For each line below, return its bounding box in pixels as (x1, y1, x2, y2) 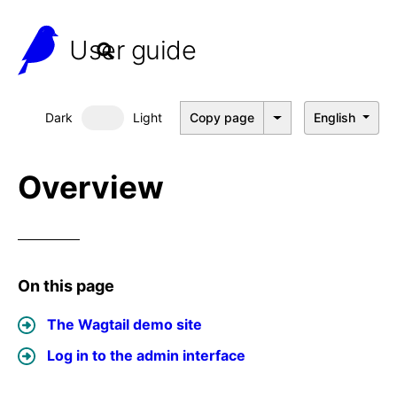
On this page (18, 276, 114, 295)
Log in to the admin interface (47, 346, 245, 364)
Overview (18, 168, 164, 206)
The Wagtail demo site (47, 315, 202, 333)
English (314, 110, 356, 125)
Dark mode (102, 116, 193, 137)
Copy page (190, 110, 255, 125)
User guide (69, 35, 196, 66)
